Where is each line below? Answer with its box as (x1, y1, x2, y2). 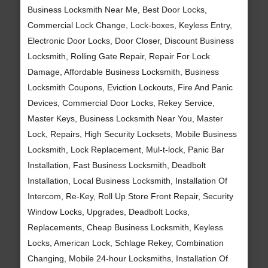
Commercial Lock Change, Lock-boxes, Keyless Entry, (27, 20, 232, 30)
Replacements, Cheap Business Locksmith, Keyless (27, 222, 223, 232)
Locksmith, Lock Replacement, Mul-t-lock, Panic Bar (27, 144, 224, 154)
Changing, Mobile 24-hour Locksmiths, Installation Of (27, 253, 228, 263)
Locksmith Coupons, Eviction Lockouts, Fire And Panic (27, 82, 233, 92)
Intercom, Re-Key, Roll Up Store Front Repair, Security (27, 191, 233, 201)
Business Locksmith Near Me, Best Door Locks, (27, 4, 207, 14)
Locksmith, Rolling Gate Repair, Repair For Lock (27, 51, 210, 61)
